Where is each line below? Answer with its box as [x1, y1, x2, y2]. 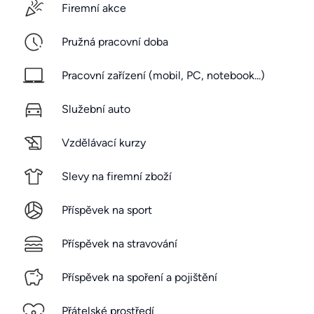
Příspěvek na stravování [62, 236, 177, 250]
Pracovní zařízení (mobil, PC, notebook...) [62, 68, 265, 82]
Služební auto [62, 102, 130, 116]
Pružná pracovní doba [62, 34, 168, 48]
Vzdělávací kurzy [62, 135, 146, 149]
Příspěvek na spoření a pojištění [62, 270, 217, 284]
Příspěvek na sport [62, 203, 152, 217]
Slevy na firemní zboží [62, 169, 172, 183]
